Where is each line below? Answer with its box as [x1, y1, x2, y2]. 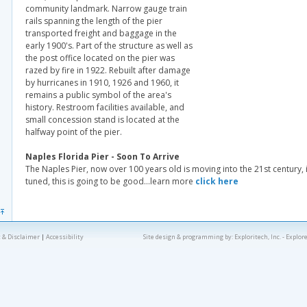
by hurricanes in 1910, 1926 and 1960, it [25, 77, 179, 88]
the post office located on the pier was [25, 52, 175, 64]
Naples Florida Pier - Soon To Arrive [25, 151, 180, 162]
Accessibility [45, 232, 84, 241]
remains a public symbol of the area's [25, 89, 171, 101]
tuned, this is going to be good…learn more [25, 175, 195, 187]
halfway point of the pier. [25, 126, 122, 138]
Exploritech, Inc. [234, 232, 281, 241]
